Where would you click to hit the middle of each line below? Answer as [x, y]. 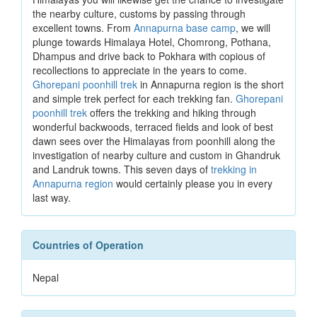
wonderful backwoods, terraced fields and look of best [153, 127]
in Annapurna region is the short [212, 84]
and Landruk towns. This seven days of [122, 169]
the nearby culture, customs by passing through [139, 13]
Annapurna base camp [185, 28]
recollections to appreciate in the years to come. [140, 70]
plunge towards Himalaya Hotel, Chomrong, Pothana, [152, 42]
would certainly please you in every [194, 183]
